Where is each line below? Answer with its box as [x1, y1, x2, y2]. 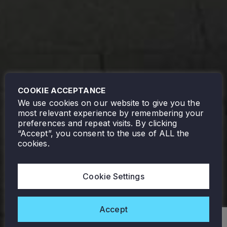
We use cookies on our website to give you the [18, 98, 200, 108]
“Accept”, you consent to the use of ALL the [18, 128, 190, 138]
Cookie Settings [83, 171, 144, 181]
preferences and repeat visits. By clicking [18, 118, 177, 128]
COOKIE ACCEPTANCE [18, 86, 106, 95]
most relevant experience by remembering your [18, 108, 204, 118]
